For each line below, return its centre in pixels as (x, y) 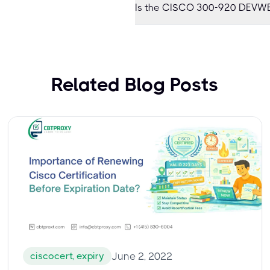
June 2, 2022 (142, 256)
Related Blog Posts (135, 85)
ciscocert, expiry (67, 256)
